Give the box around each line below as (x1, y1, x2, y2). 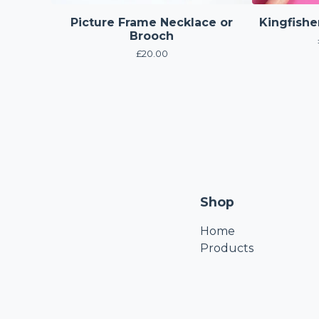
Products (199, 241, 253, 255)
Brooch (130, 29, 174, 43)
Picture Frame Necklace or (70, 16, 233, 29)
